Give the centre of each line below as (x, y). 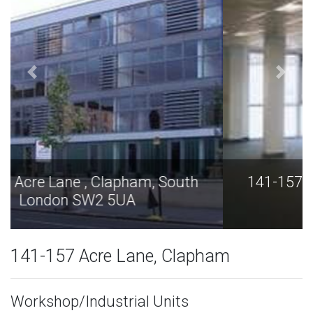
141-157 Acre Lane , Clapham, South (156, 182)
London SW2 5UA (156, 200)
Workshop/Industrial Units (100, 301)
